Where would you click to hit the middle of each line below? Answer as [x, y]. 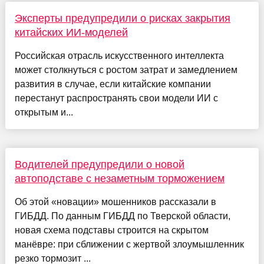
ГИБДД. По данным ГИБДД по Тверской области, [122, 216]
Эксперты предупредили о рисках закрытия [122, 18]
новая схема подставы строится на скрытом [111, 230]
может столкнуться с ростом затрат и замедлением [126, 70]
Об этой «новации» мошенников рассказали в [115, 202]
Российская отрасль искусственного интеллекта [119, 55]
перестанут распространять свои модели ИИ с [116, 98]
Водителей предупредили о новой [99, 164]
